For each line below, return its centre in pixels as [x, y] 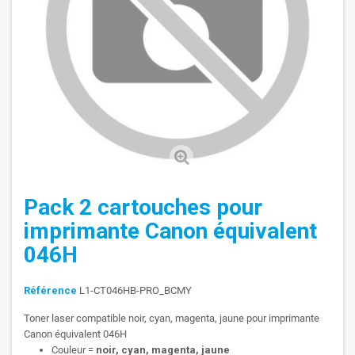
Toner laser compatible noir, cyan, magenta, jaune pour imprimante [172, 319]
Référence [50, 291]
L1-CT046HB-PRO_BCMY [136, 291]
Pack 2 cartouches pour [143, 208]
